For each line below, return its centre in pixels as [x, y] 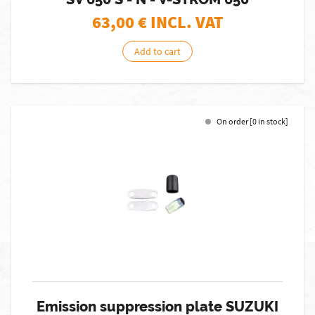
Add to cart [157, 51]
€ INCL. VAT [180, 22]
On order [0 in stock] [252, 121]
